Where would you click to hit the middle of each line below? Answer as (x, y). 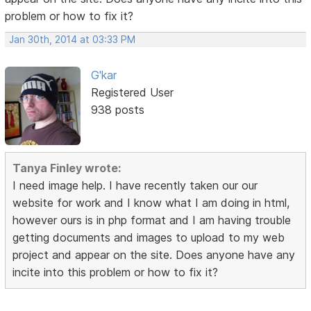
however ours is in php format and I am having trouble (152, 220)
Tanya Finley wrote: (67, 168)
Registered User (132, 92)
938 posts (117, 109)
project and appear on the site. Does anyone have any (154, 254)
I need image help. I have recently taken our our (135, 185)
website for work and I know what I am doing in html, (151, 202)
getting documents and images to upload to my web (149, 237)
